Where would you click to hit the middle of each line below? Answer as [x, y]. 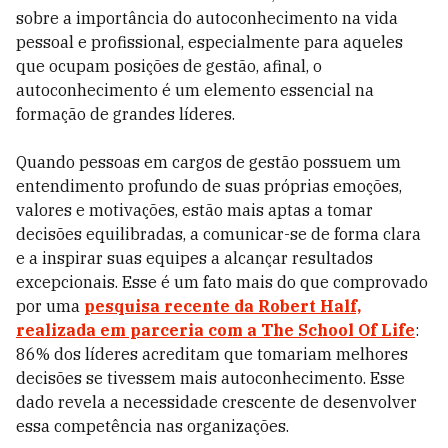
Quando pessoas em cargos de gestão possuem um [208, 162]
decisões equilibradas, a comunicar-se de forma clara [218, 234]
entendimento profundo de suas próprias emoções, [209, 186]
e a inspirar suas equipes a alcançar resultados [194, 258]
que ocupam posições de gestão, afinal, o [169, 66]
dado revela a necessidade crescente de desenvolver [216, 402]
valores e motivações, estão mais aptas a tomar [194, 210]
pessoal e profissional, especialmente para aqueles [209, 42]
